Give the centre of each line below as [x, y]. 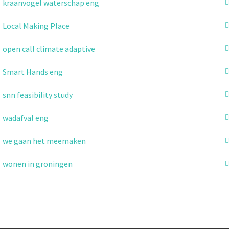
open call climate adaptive [49, 48]
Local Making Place [36, 25]
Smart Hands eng [33, 71]
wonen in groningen [38, 163]
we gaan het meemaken [44, 140]
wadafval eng [26, 117]
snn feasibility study [38, 94]
